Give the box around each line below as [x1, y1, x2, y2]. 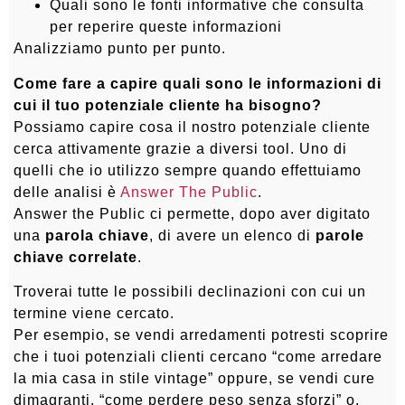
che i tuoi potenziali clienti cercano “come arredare [14, 348, 382, 364]
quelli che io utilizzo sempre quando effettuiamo [14, 162, 362, 178]
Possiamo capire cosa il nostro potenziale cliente [14, 118, 371, 135]
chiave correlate [14, 249, 137, 265]
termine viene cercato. [14, 305, 174, 321]
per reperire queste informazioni [50, 19, 282, 35]
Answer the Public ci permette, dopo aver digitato [14, 205, 371, 221]
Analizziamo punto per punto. [14, 41, 226, 57]
